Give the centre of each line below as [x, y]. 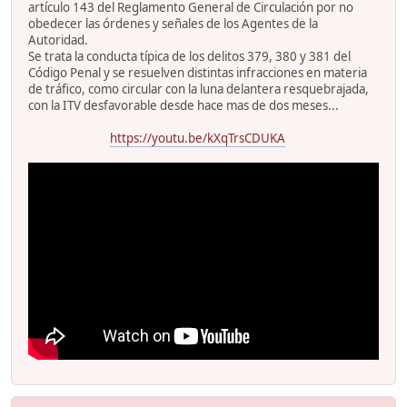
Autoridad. [58, 40]
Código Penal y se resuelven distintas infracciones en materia [198, 73]
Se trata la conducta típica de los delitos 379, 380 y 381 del [189, 57]
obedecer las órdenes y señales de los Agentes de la [173, 24]
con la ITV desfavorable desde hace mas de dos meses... [184, 106]
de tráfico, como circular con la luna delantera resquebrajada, [199, 89]
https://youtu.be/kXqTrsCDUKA [198, 139]
